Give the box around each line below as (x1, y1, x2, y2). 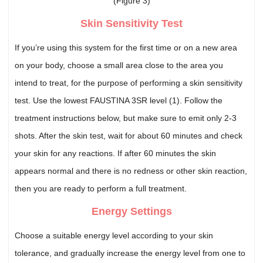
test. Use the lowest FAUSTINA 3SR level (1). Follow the (15, 95, 223, 105)
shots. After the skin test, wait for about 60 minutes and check (15, 130, 243, 140)
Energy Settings (91, 205, 172, 218)
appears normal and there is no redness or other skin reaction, (15, 166, 248, 176)
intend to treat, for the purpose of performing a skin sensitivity (15, 77, 243, 87)
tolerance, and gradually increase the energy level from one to (15, 248, 246, 258)
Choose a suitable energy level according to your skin (15, 230, 214, 240)
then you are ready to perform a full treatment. (15, 183, 187, 193)
